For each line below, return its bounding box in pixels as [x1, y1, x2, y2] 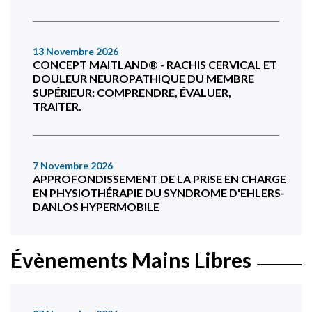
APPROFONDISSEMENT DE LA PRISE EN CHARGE [33, 172, 286, 186]
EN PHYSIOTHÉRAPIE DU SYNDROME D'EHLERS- [33, 186, 285, 200]
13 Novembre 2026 [33, 45, 118, 58]
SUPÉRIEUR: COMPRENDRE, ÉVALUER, [33, 86, 231, 100]
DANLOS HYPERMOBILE [33, 200, 159, 214]
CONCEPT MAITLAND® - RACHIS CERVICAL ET [33, 58, 277, 72]
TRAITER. [33, 100, 81, 114]
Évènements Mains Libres [10, 247, 251, 273]
